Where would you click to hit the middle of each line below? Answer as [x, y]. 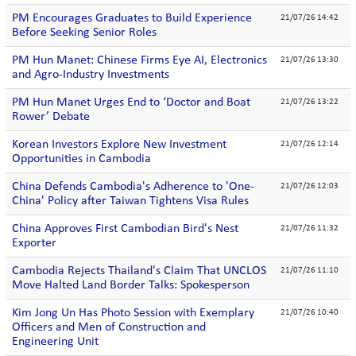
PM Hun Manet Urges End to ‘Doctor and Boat [131, 103]
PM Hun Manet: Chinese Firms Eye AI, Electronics [139, 60]
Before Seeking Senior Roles [84, 33]
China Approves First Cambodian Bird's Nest [125, 229]
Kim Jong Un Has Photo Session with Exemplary [133, 313]
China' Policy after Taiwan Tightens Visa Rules [130, 201]
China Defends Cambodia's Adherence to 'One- [133, 187]
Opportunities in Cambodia [81, 159]
